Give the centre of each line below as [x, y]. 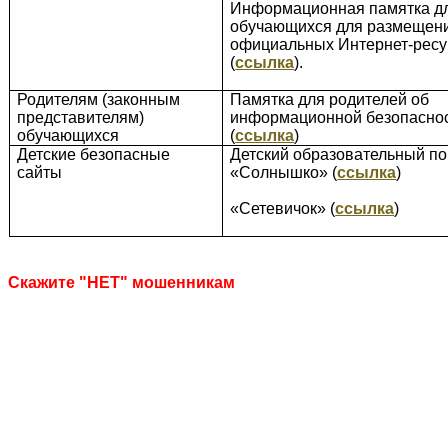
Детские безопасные [94, 155]
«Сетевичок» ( [283, 209]
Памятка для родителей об [330, 100]
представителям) [81, 118]
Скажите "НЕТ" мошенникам [121, 283]
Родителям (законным [99, 100]
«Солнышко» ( [284, 173]
